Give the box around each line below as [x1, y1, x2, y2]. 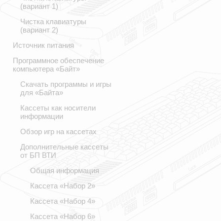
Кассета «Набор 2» [30, 182, 95, 190]
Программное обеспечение [13, 56, 104, 65]
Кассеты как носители [20, 104, 96, 112]
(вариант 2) [20, 26, 58, 34]
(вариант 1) [20, 2, 58, 10]
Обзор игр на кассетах [20, 127, 97, 136]
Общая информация [30, 166, 99, 175]
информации [20, 112, 63, 120]
